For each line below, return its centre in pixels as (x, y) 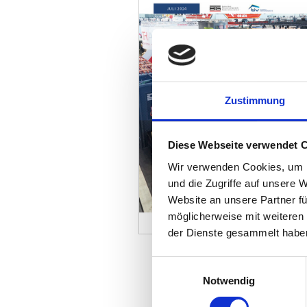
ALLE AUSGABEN (246, 254)
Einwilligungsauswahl (199, 265)
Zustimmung (255, 100)
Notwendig (229, 280)
